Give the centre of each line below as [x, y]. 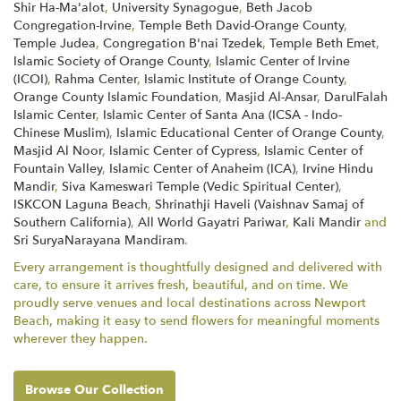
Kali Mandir [327, 222]
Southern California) [72, 222]
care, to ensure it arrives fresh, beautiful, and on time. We [181, 285]
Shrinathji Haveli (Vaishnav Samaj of [259, 204]
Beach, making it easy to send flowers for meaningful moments [196, 320]
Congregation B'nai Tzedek [183, 43]
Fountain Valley [58, 168]
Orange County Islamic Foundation [116, 97]
